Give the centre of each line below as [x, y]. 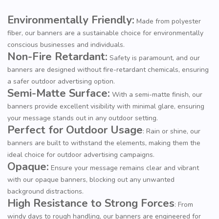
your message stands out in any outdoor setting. [83, 118]
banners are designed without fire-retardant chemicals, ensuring [108, 69]
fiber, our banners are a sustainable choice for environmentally [105, 33]
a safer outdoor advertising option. [61, 81]
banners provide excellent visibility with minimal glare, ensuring [106, 106]
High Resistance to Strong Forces [91, 203]
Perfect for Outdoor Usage [75, 130]
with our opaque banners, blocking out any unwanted [91, 179]
